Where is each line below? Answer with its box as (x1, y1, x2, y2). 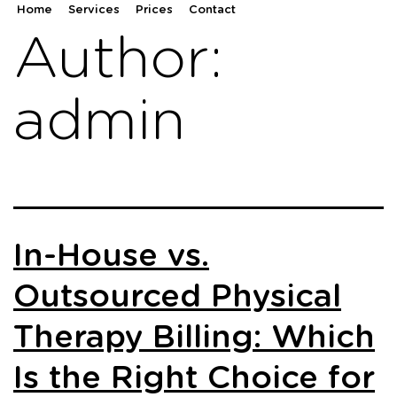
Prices (136, 4, 173, 17)
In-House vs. (13, 240, 209, 273)
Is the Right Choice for (13, 362, 375, 395)
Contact (189, 4, 236, 17)
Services (68, 4, 120, 17)
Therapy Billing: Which (13, 322, 375, 354)
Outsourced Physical (13, 281, 341, 314)
